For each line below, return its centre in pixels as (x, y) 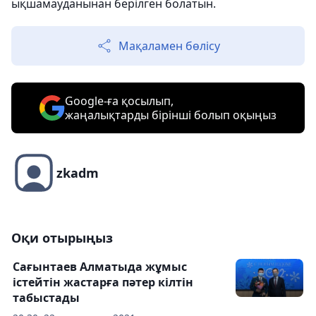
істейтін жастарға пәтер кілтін (103, 282)
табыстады (46, 298)
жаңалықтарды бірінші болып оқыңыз (171, 115)
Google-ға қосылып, (119, 101)
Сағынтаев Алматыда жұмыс (100, 267)
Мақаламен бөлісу (169, 46)
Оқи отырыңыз (62, 238)
